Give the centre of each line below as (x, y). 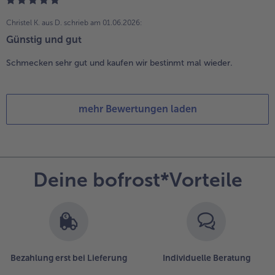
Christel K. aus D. (34, 23)
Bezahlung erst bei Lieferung (69, 258)
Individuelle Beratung (206, 258)
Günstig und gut (44, 40)
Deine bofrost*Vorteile (137, 180)
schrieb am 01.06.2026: (103, 23)
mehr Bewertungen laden (137, 109)
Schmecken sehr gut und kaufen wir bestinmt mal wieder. (119, 63)
